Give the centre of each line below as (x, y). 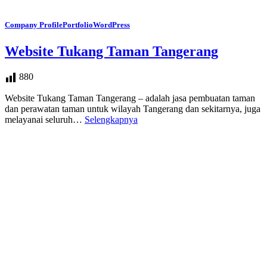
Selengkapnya (111, 119)
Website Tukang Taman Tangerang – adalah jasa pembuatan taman (130, 98)
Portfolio (78, 25)
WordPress (111, 25)
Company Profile (34, 25)
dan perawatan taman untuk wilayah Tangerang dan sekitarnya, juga (133, 108)
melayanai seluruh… (45, 119)
